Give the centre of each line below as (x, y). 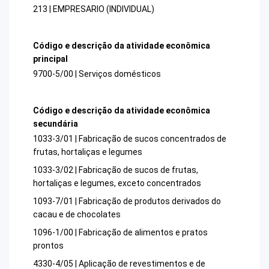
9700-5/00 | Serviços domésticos (97, 74)
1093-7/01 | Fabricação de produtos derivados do (127, 201)
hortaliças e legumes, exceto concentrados (117, 183)
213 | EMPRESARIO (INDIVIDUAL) (94, 9)
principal (50, 59)
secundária (56, 124)
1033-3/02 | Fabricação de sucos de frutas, (116, 170)
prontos (48, 246)
